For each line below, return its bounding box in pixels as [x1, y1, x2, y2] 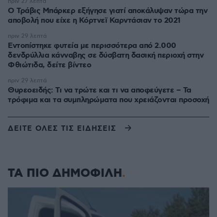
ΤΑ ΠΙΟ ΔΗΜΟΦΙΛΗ [8, 166, 122, 181]
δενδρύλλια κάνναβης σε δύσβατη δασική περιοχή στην [8, 50, 203, 61]
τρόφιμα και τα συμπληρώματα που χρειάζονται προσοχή [8, 95, 209, 105]
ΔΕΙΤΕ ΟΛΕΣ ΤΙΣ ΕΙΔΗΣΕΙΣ [8, 124, 116, 134]
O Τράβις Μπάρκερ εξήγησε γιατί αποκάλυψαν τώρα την [8, 6, 207, 16]
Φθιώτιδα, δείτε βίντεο [8, 60, 91, 70]
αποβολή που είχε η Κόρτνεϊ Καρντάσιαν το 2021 [8, 15, 181, 26]
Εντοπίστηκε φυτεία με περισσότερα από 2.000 [8, 41, 176, 51]
